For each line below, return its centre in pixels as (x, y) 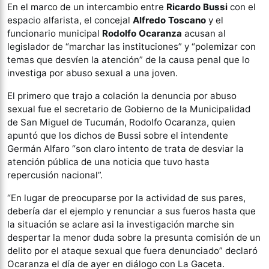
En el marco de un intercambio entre (87, 7)
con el (243, 7)
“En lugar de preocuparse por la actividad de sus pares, (126, 198)
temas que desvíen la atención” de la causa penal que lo (128, 60)
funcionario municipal (55, 33)
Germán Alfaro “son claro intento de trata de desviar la (125, 149)
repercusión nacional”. (55, 175)
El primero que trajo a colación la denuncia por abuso (122, 96)
